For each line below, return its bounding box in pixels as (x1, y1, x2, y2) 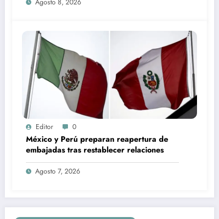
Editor (36, 121, 53, 131)
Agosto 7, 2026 (35, 166, 80, 176)
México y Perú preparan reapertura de (26, 133, 168, 145)
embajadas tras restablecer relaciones (26, 144, 164, 155)
